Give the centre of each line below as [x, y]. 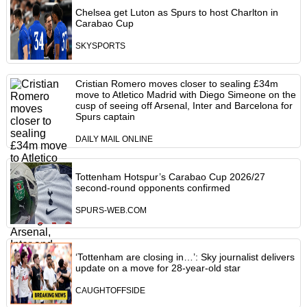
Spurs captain [105, 117]
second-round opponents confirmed [152, 188]
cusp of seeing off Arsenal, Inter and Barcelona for [184, 106]
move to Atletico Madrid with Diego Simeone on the [185, 95]
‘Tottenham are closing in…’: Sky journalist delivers [185, 257]
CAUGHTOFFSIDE [110, 291]
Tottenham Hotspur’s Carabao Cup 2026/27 [170, 177]
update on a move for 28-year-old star [158, 268]
